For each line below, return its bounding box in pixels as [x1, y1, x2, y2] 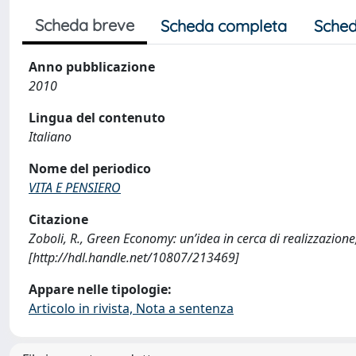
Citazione [29, 211, 88, 228]
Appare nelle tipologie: [29, 281, 172, 298]
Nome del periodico [29, 160, 151, 177]
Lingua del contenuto [29, 109, 165, 126]
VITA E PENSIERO [29, 179, 121, 196]
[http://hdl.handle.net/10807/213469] [29, 249, 239, 266]
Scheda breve [35, 15, 134, 35]
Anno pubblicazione [29, 58, 155, 75]
